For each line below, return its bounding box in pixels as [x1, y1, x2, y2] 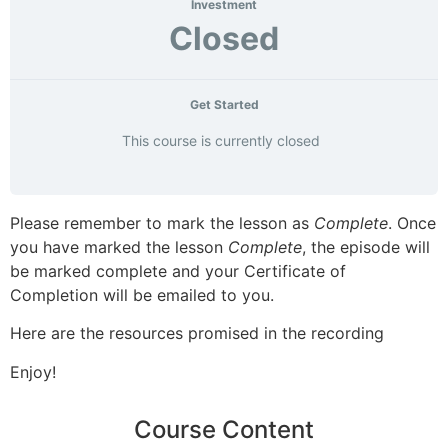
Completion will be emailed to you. [10, 285, 274, 305]
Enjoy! [10, 361, 56, 382]
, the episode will [302, 237, 430, 257]
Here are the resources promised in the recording [10, 323, 384, 344]
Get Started [189, 97, 259, 112]
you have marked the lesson [10, 237, 228, 257]
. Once [388, 213, 436, 233]
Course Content [134, 414, 314, 444]
